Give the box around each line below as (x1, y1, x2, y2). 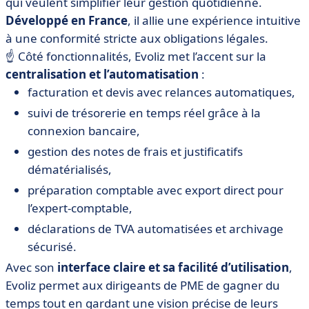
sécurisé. (28, 239, 77, 255)
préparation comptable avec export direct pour (28, 182, 283, 199)
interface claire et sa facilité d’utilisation (57, 259, 289, 276)
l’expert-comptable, (28, 200, 132, 217)
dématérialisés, (28, 161, 112, 178)
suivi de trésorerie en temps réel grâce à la (28, 105, 261, 121)
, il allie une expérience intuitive (128, 12, 301, 29)
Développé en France (6, 12, 128, 29)
